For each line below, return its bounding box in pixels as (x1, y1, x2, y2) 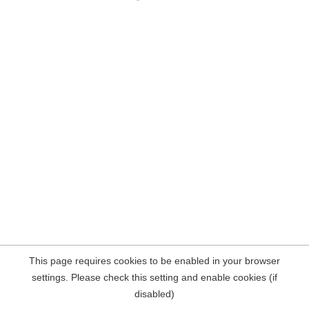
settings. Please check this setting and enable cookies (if (32, 272, 277, 283)
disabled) (134, 288, 175, 299)
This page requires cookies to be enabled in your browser (29, 255, 280, 266)
